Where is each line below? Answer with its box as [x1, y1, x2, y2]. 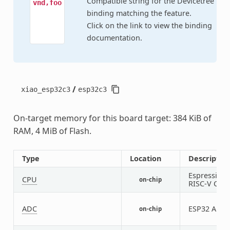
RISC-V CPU [188, 178, 228, 188]
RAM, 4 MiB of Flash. [13, 125, 91, 137]
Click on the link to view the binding [86, 20, 212, 30]
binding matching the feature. [86, 8, 191, 18]
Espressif [188, 170, 220, 180]
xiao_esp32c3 [21, 85, 70, 93]
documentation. [86, 32, 142, 43]
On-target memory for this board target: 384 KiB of [13, 112, 212, 124]
